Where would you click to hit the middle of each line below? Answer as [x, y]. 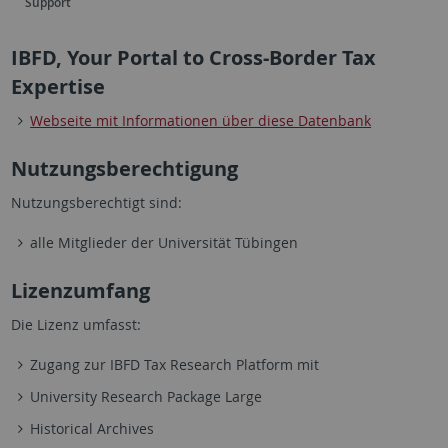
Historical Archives [92, 428]
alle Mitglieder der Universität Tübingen [164, 242]
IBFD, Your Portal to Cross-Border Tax [193, 57]
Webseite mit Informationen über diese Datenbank [201, 120]
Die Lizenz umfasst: [75, 324]
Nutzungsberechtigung [124, 168]
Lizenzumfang [80, 290]
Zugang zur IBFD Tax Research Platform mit [175, 364]
